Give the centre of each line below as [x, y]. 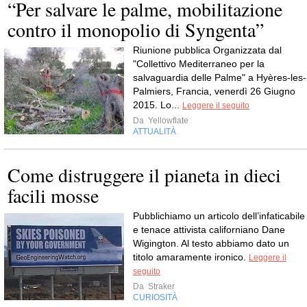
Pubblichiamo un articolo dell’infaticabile [219, 216]
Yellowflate [167, 121]
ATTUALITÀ [155, 132]
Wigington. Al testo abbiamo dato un [211, 244]
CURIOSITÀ [155, 298]
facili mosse [53, 196]
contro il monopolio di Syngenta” [136, 30]
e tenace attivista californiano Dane [209, 230]
